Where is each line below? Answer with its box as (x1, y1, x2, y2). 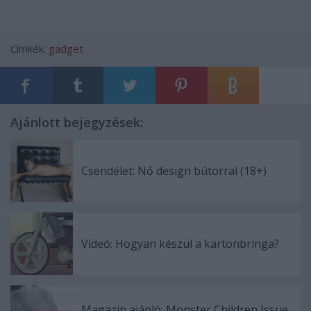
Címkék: (10, 41, 49, 56)
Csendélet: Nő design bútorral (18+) (81, 162, 267, 178)
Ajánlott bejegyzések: (10, 113, 143, 131)
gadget (49, 41, 83, 56)
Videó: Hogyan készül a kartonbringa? (81, 235, 279, 251)
